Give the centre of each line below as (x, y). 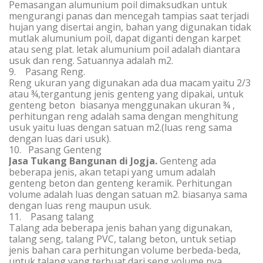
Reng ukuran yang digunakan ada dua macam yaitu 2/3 (130, 83)
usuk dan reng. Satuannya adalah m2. (91, 60)
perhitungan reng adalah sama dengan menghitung (124, 116)
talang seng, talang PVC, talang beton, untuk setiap (122, 239)
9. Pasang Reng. (47, 72)
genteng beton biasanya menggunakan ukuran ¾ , (122, 105)
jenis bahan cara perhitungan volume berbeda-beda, (125, 250)
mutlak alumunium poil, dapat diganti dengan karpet (125, 38)
